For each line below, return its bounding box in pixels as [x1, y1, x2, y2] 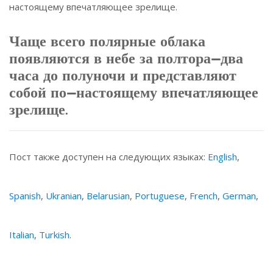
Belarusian [87, 190, 130, 202]
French [190, 190, 218, 202]
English [208, 151, 237, 163]
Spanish [9, 190, 41, 202]
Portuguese [135, 190, 185, 202]
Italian [9, 229, 34, 241]
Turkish [39, 229, 69, 241]
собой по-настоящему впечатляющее [9, 83, 258, 102]
